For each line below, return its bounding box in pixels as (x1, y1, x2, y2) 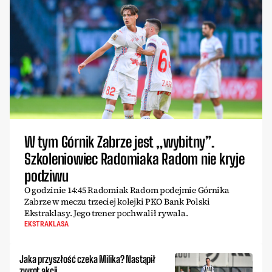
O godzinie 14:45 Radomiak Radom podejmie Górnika (24, 184, 229, 197)
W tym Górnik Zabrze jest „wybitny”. (24, 133, 215, 151)
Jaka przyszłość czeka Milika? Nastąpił (19, 253, 155, 265)
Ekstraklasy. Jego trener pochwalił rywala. (24, 207, 188, 220)
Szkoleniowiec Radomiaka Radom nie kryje (24, 150, 245, 168)
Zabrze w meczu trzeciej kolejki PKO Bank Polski (24, 195, 210, 208)
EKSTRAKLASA (24, 220, 69, 229)
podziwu (24, 167, 69, 185)
